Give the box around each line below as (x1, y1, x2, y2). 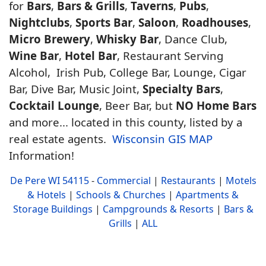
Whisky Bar (96, 31, 159, 46)
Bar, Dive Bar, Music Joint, (9, 81, 142, 96)
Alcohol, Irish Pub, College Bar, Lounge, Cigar (9, 64, 246, 80)
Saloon (138, 14, 176, 30)
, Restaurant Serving (117, 47, 223, 63)
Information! (9, 147, 74, 163)
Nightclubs (9, 14, 69, 30)
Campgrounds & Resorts (102, 202, 214, 216)
